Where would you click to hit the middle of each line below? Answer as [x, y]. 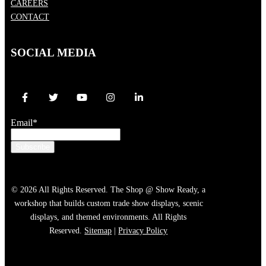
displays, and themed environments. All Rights [109, 217]
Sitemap [98, 230]
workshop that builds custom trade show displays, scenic [108, 203]
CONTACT [30, 17]
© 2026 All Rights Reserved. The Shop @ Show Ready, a [109, 189]
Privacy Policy [143, 230]
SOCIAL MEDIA [53, 52]
